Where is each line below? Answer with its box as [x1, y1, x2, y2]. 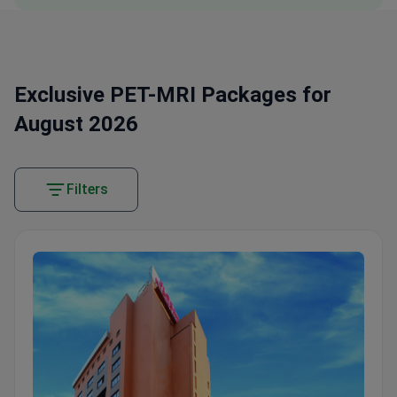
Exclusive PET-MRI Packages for [14, 82, 331, 108]
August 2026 [14, 112, 138, 137]
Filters [66, 181, 108, 198]
